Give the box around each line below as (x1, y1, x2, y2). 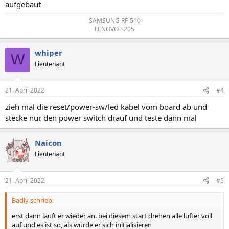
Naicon (35, 138, 62, 148)
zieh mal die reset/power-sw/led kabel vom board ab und (5, 102, 207, 112)
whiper (35, 47, 62, 58)
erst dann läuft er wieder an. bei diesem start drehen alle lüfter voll (12, 211, 212, 220)
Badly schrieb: (12, 195, 54, 205)
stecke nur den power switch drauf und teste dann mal (5, 112, 197, 123)
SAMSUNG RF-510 (88, 16, 141, 25)
